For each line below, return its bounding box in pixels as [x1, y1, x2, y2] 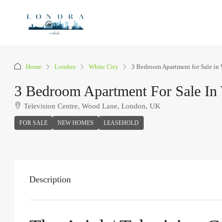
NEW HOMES [57, 119, 94, 126]
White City [89, 63, 118, 70]
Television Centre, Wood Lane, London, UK [24, 102, 161, 110]
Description [29, 174, 71, 184]
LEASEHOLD [104, 119, 139, 126]
